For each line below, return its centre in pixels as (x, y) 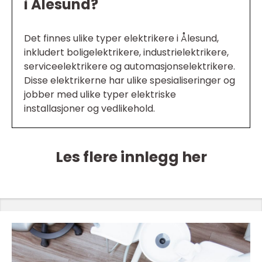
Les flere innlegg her (131, 157)
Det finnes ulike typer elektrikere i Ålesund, (121, 38)
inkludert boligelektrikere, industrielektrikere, (126, 52)
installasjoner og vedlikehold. (89, 108)
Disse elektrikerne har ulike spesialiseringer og (130, 80)
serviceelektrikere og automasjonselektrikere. (130, 66)
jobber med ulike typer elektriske (100, 94)
